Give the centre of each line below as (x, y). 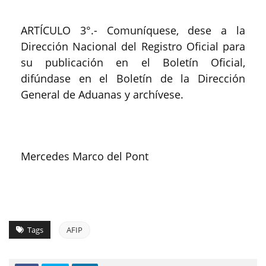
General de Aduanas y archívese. (102, 94)
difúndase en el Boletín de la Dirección (133, 78)
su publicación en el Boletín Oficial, (133, 62)
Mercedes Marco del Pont (85, 156)
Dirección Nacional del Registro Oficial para (133, 46)
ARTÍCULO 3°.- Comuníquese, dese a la (133, 30)
